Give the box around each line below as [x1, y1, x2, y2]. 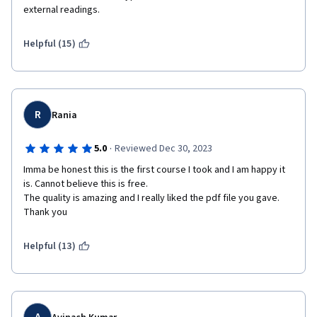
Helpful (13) [23, 239, 76, 253]
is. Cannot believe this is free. [23, 177, 148, 191]
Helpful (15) [23, 37, 76, 51]
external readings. [23, 3, 100, 17]
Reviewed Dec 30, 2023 [114, 142, 212, 156]
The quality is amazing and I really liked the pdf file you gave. [23, 191, 279, 205]
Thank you [23, 205, 67, 219]
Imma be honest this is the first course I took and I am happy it [23, 163, 285, 177]
